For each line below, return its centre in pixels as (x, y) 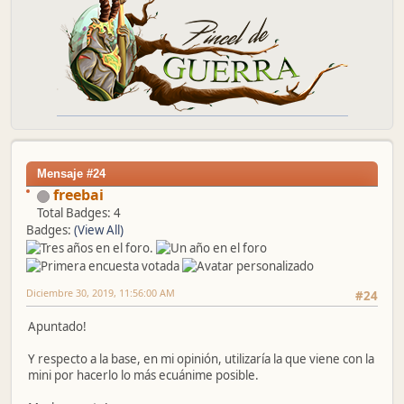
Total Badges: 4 (79, 213)
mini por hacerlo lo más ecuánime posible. (143, 376)
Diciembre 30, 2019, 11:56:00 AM (101, 293)
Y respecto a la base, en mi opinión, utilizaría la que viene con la (201, 359)
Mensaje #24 (71, 174)
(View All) (99, 230)
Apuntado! (57, 327)
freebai (78, 195)
